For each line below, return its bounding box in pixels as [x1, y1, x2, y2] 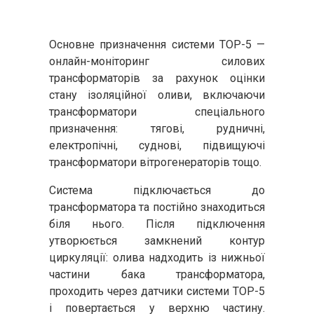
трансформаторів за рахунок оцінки [49, 71, 265, 85]
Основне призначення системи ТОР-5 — [49, 38, 265, 51]
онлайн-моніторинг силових [49, 55, 265, 68]
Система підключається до [49, 184, 265, 197]
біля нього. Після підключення [49, 217, 265, 231]
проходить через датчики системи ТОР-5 [49, 285, 265, 298]
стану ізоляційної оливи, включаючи [49, 88, 265, 102]
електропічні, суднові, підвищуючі [49, 139, 265, 152]
